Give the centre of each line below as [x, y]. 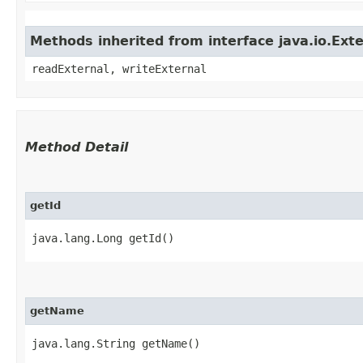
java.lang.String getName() [116, 343]
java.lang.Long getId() [103, 238]
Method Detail [77, 147]
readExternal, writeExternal [119, 68]
